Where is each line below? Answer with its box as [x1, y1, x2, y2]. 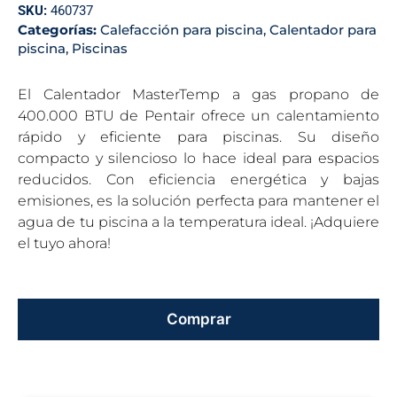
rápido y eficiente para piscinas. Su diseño [18, 128, 379, 145]
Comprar [166, 310, 231, 328]
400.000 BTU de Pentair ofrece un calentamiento [18, 107, 379, 124]
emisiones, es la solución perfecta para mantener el [18, 192, 379, 209]
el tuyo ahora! [18, 235, 111, 252]
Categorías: [18, 21, 100, 38]
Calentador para [269, 21, 377, 38]
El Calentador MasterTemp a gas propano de [18, 86, 379, 103]
